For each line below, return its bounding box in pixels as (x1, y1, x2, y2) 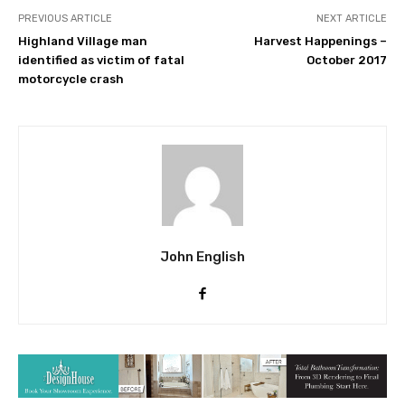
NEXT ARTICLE (316, 12, 387, 24)
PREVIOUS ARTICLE (18, 12, 112, 24)
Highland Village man (18, 33, 147, 48)
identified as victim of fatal (18, 52, 184, 67)
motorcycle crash (18, 71, 124, 86)
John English (160, 248, 245, 265)
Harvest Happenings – (253, 33, 387, 48)
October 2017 (306, 52, 387, 67)
